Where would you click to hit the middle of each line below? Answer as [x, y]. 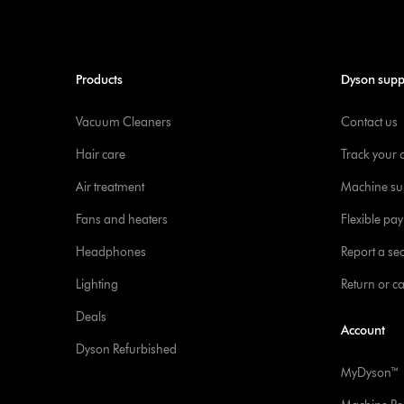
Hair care [100, 155]
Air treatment [110, 187]
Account [363, 331]
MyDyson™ [370, 373]
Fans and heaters [121, 220]
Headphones [110, 252]
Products [99, 80]
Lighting [96, 285]
